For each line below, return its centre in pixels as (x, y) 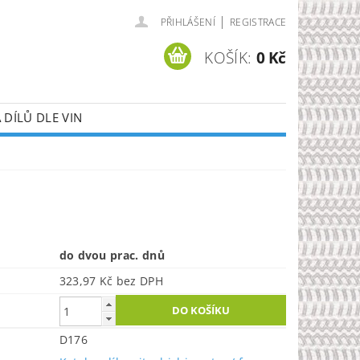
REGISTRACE (258, 22)
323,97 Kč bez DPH (139, 281)
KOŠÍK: (228, 57)
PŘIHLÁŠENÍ (188, 22)
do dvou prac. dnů (112, 255)
